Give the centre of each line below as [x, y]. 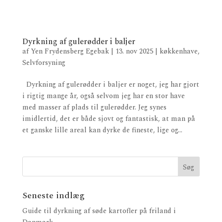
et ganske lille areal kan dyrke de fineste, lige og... [102, 130]
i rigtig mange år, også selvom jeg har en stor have [103, 96]
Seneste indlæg [53, 196]
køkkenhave [178, 52]
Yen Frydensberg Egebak [70, 52]
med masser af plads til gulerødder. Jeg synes [94, 108]
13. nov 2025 [134, 52]
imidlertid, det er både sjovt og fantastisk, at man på [109, 119]
